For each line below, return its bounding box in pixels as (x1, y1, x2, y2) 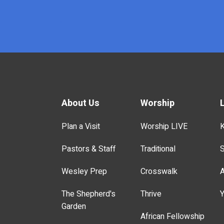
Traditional (140, 142, 176, 155)
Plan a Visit (61, 120, 100, 132)
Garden (61, 200, 86, 212)
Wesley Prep (61, 165, 107, 177)
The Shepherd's (61, 187, 115, 200)
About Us (61, 96, 99, 110)
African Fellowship (140, 210, 205, 222)
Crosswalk (140, 165, 178, 177)
